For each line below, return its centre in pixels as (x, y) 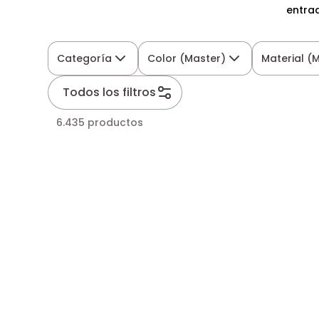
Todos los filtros (110, 92)
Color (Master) (187, 58)
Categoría (85, 58)
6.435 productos (100, 122)
